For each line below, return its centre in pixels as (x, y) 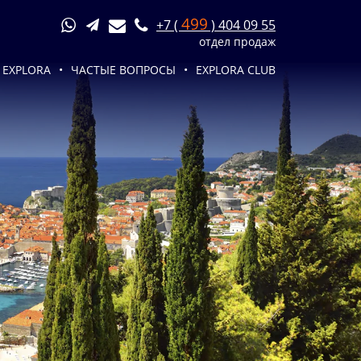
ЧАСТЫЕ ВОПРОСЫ (123, 70)
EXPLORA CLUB (235, 70)
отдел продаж (237, 41)
